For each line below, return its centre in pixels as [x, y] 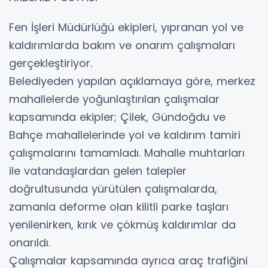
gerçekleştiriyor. [51, 63]
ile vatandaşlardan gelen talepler [98, 170]
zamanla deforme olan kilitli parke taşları [119, 206]
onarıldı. [30, 242]
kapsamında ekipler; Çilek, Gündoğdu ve [117, 117]
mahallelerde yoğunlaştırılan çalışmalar [114, 99]
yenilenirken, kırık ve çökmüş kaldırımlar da [122, 224]
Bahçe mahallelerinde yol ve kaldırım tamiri [125, 135]
